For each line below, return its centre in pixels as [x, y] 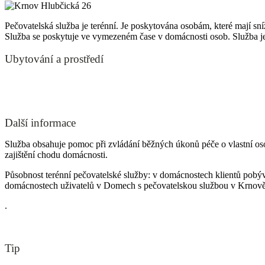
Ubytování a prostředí [54, 59]
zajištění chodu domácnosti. [56, 154]
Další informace [40, 122]
